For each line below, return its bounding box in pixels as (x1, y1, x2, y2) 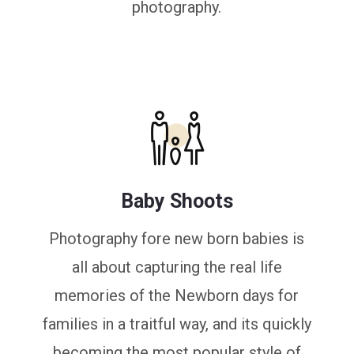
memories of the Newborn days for (55, 286, 299, 305)
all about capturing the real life (71, 258, 282, 277)
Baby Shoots (120, 190, 233, 213)
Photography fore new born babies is (49, 229, 305, 248)
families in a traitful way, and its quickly (42, 314, 311, 333)
